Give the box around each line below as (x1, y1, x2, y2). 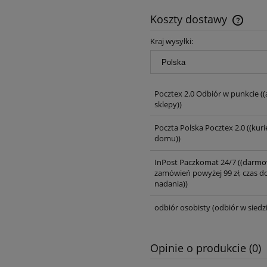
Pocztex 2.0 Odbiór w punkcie (154, 88, 259, 99)
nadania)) (154, 178, 188, 190)
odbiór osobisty (154, 201, 210, 213)
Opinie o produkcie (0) (150, 240, 261, 255)
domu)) (154, 133, 181, 144)
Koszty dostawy (150, 11, 230, 26)
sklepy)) (154, 98, 182, 110)
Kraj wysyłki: (150, 35, 193, 46)
